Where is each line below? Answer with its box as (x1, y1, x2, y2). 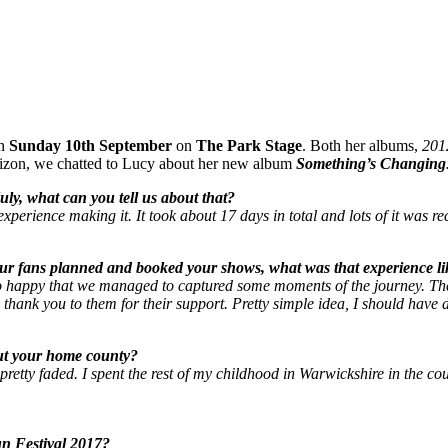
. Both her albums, (302, 137, 422, 155)
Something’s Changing (296, 155, 446, 173)
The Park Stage (196, 137, 302, 155)
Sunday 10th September (9, 137, 176, 155)
